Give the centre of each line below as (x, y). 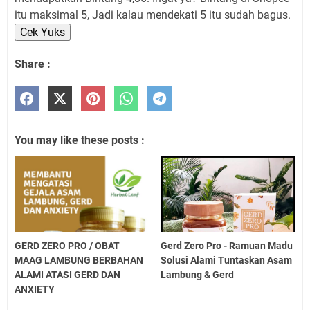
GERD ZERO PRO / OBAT (67, 245)
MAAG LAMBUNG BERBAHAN (79, 260)
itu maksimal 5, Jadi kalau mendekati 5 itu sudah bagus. (153, 15)
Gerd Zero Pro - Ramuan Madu (227, 245)
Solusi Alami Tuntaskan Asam (227, 260)
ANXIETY (35, 289)
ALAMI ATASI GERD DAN (67, 274)
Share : (33, 64)
